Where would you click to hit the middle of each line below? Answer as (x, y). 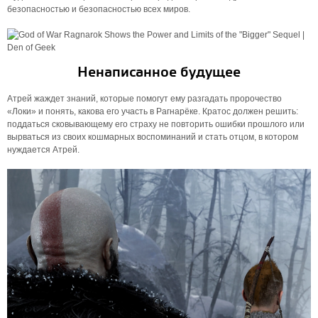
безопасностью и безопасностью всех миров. (99, 9)
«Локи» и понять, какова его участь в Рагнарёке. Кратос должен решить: (153, 111)
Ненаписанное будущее (159, 73)
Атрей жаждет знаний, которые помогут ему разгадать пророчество (144, 99)
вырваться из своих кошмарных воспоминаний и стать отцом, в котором (153, 137)
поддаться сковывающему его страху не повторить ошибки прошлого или (156, 124)
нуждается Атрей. (43, 150)
